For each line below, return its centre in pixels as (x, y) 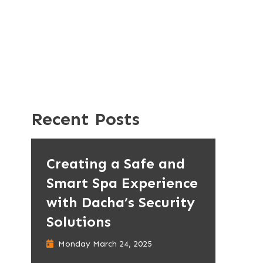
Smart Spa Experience (122, 183)
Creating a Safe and (115, 163)
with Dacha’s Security (120, 202)
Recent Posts (85, 119)
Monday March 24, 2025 (105, 244)
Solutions (78, 222)
